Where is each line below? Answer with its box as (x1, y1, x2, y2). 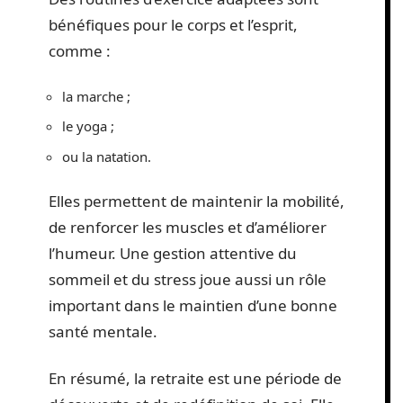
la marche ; (62, 86, 130, 105)
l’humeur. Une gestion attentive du (49, 243, 297, 264)
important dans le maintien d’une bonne (49, 295, 337, 317)
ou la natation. (62, 147, 155, 166)
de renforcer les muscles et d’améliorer (49, 217, 327, 238)
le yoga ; (62, 117, 114, 136)
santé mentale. (49, 321, 157, 343)
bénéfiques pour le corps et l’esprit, (49, 14, 298, 36)
